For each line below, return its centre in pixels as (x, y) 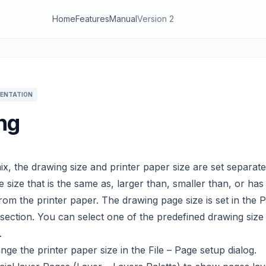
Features (92, 19)
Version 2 (156, 19)
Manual (123, 19)
